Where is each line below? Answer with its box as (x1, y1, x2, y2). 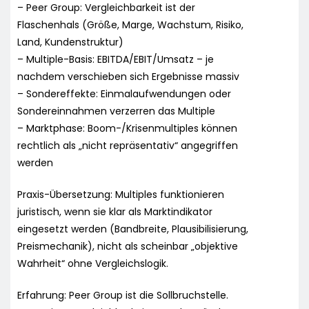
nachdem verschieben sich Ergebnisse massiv (17, 69, 239, 83)
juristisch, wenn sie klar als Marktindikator (17, 204, 212, 219)
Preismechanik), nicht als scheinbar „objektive (17, 239, 238, 253)
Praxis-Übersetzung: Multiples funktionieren (17, 187, 224, 201)
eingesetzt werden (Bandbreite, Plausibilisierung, (17, 221, 248, 236)
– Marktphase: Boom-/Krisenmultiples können (17, 121, 237, 135)
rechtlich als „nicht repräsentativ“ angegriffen (17, 138, 238, 152)
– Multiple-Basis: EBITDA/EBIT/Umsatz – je (17, 52, 214, 66)
